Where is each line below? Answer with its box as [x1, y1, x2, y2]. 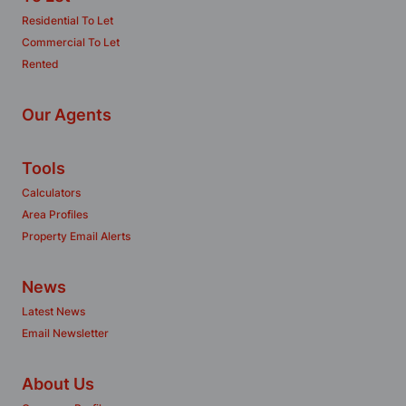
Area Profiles [22, 208, 88, 221]
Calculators [22, 186, 81, 199]
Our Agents [22, 105, 111, 124]
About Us [22, 374, 94, 393]
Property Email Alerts [22, 229, 130, 243]
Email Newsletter [22, 326, 109, 340]
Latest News [22, 304, 85, 318]
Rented [22, 57, 59, 71]
